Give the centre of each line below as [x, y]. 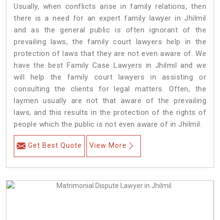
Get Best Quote [55, 146]
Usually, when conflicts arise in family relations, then [110, 7]
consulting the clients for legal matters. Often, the [110, 89]
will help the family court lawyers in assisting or [110, 77]
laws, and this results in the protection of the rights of [110, 113]
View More [108, 146]
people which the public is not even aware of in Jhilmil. [108, 124]
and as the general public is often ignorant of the [110, 30]
